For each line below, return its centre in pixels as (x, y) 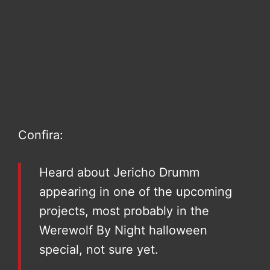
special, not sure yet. (99, 250)
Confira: (41, 135)
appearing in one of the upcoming (136, 192)
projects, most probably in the (124, 211)
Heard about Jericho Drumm (119, 173)
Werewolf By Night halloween (123, 231)
